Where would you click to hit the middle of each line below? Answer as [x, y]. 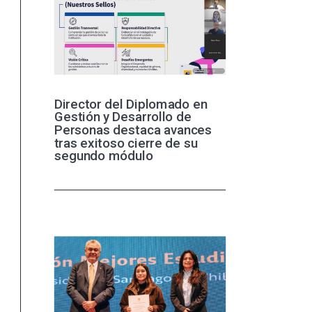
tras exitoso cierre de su [126, 142]
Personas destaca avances [133, 130]
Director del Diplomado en [131, 103]
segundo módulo [103, 156]
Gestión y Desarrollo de [123, 117]
